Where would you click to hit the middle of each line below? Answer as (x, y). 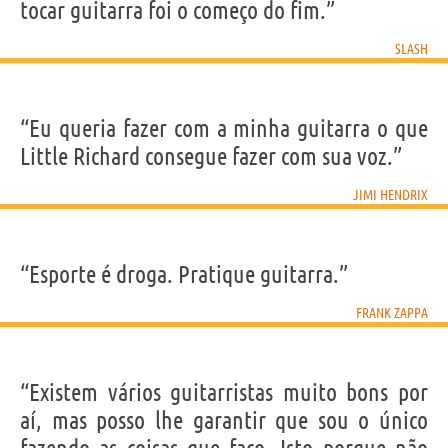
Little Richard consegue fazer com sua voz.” (211, 156)
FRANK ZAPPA (392, 312)
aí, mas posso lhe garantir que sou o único (224, 420)
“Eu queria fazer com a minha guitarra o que (224, 128)
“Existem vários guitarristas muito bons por (224, 392)
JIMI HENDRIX (390, 194)
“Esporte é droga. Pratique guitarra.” (184, 274)
